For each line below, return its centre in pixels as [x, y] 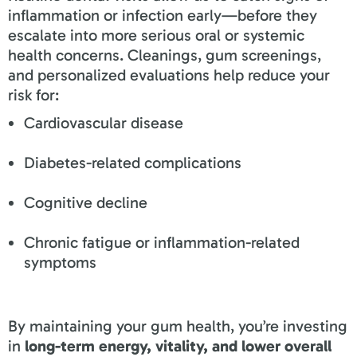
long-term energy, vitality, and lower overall [178, 345]
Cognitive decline [86, 202]
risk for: [33, 94]
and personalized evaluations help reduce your [169, 75]
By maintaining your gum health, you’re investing [178, 326]
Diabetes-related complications [133, 162]
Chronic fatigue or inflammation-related [162, 242]
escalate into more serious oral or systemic [156, 35]
